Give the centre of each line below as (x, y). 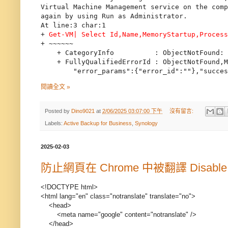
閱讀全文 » (55, 87)
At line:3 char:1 (73, 25)
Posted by (58, 111)
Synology (146, 123)
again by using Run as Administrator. (114, 16)
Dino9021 (83, 111)
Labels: (54, 123)
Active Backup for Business (98, 123)
